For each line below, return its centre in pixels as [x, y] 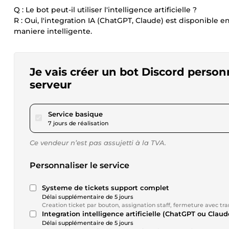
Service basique [75, 114]
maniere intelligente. [53, 31]
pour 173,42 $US [129, 113]
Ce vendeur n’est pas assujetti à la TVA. [98, 143]
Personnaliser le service [79, 165]
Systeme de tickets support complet [106, 188]
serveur [51, 85]
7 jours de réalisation [78, 123]
